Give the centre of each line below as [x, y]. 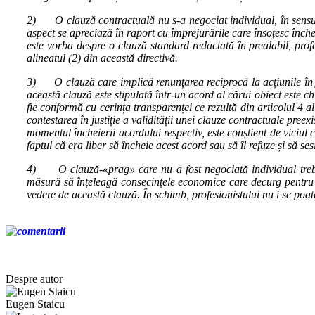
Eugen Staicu [35, 304]
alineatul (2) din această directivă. [102, 58]
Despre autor [34, 278]
